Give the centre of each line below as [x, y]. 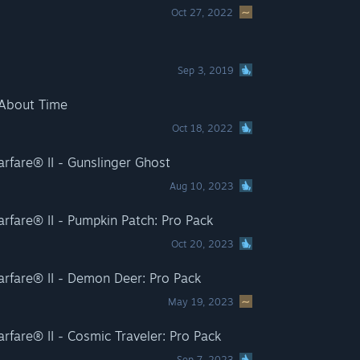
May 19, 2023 [201, 302]
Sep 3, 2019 [206, 70]
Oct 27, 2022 [202, 12]
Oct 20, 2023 [202, 244]
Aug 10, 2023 [202, 186]
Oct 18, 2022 [203, 128]
